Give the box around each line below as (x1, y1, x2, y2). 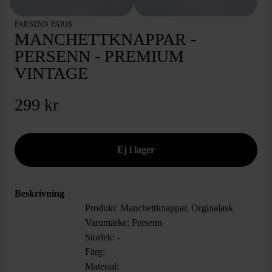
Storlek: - (85, 232, 123, 242)
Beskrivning (15, 188, 64, 199)
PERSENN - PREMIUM (15, 47, 184, 66)
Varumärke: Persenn (85, 217, 162, 228)
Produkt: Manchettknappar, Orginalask (85, 203, 233, 213)
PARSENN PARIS (15, 20, 73, 29)
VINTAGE (15, 64, 88, 83)
